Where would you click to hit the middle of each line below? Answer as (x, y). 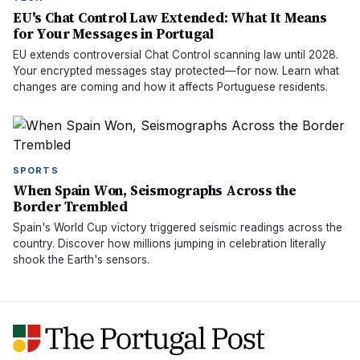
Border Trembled (70, 207)
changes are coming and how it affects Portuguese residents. (170, 87)
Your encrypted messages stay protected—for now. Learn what (176, 71)
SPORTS (36, 170)
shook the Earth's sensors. (81, 260)
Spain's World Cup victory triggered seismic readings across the (178, 227)
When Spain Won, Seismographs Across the (155, 190)
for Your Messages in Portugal (114, 34)
